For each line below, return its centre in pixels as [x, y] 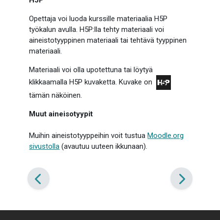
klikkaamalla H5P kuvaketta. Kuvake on [93, 82]
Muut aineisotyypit [61, 114]
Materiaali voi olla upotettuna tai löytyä [91, 70]
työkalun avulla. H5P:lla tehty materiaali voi [97, 29]
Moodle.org [166, 136]
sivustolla [44, 146]
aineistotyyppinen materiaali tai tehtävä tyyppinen [108, 40]
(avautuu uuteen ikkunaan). [104, 146]
